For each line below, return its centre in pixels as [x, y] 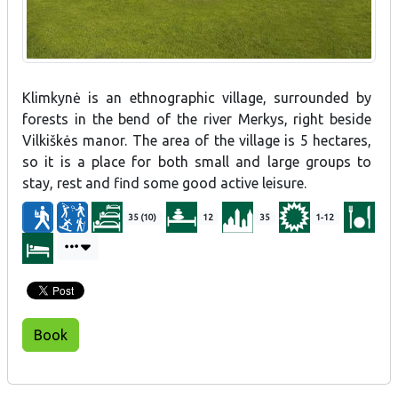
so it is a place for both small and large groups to [197, 161]
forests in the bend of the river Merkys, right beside [197, 119]
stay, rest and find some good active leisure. [164, 183]
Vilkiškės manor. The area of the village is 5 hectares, [197, 140]
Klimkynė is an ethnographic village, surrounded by [197, 97]
